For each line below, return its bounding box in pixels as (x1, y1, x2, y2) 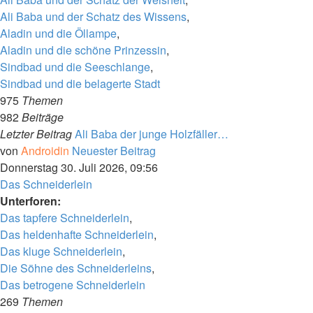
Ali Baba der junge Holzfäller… (75, 126, 228, 142)
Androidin (21, 143, 69, 159)
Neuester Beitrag (72, 143, 156, 159)
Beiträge (22, 109, 64, 125)
